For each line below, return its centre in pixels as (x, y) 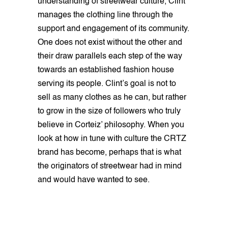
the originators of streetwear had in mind (110, 166)
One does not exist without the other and (110, 42)
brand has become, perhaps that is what (109, 152)
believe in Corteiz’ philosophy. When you (111, 125)
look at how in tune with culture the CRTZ (112, 139)
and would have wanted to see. (94, 180)
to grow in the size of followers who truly (109, 111)
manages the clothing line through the (105, 15)
